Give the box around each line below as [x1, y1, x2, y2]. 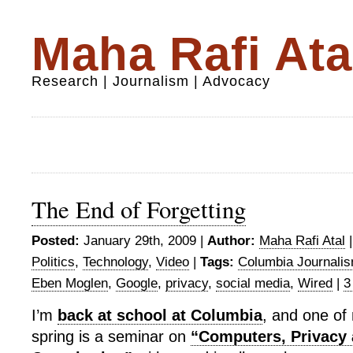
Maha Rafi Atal [259, 233, 345, 248]
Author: [207, 233, 255, 248]
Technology [83, 255, 148, 269]
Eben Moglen [32, 276, 108, 291]
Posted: [32, 233, 80, 248]
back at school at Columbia [58, 307, 262, 324]
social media [216, 276, 290, 291]
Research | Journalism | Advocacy [32, 73, 270, 89]
